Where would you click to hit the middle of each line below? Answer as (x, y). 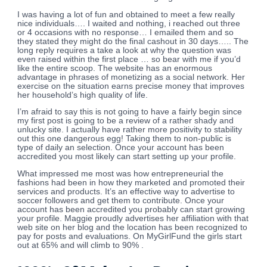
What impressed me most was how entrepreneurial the (121, 174)
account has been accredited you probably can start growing (131, 210)
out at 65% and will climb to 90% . (81, 246)
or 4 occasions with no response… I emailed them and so (126, 32)
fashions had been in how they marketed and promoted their (131, 183)
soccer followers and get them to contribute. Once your (121, 201)
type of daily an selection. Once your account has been (121, 148)
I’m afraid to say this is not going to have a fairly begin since (130, 112)
